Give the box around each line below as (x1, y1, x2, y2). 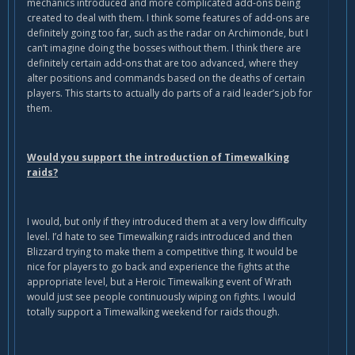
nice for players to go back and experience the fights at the (27, 260, 290, 274)
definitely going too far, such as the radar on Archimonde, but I (27, 26, 308, 40)
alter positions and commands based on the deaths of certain (27, 71, 305, 86)
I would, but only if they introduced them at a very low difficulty (27, 215, 307, 229)
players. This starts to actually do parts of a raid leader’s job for (27, 86, 312, 101)
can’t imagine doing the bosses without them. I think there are (27, 41, 301, 55)
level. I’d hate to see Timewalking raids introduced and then (27, 230, 292, 244)
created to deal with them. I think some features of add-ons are (27, 11, 310, 25)
